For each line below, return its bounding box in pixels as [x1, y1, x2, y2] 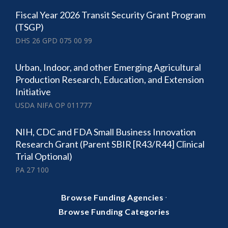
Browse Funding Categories [58, 207, 170, 217]
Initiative [15, 86, 51, 98]
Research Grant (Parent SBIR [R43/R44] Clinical [15, 138, 205, 150]
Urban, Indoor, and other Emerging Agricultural [15, 62, 201, 73]
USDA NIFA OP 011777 [15, 100, 92, 110]
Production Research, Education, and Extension [15, 74, 204, 85]
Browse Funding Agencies [61, 192, 164, 203]
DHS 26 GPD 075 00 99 [15, 36, 92, 46]
